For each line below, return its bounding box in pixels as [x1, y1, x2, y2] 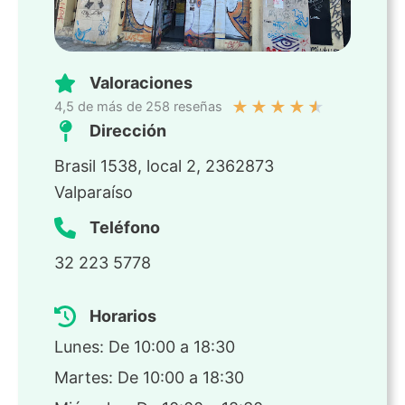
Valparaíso [54, 183, 133, 202]
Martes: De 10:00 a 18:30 [54, 368, 244, 388]
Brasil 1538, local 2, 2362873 [54, 156, 274, 176]
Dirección [89, 121, 166, 141]
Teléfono [89, 218, 160, 238]
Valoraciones [89, 73, 193, 93]
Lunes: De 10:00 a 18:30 [54, 337, 235, 357]
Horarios [89, 306, 156, 326]
